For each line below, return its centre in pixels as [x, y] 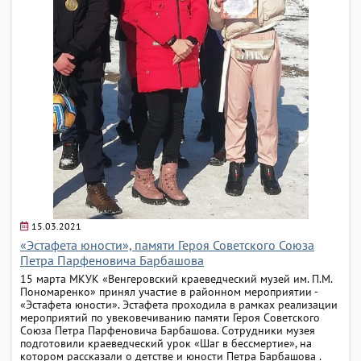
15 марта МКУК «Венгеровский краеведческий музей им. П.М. [176, 278]
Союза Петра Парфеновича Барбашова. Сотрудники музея [168, 330]
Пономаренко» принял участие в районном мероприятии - [169, 291]
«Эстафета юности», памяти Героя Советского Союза [167, 245]
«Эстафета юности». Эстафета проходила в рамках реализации [179, 304]
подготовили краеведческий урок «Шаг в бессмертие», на [166, 343]
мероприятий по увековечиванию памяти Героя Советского [170, 317]
